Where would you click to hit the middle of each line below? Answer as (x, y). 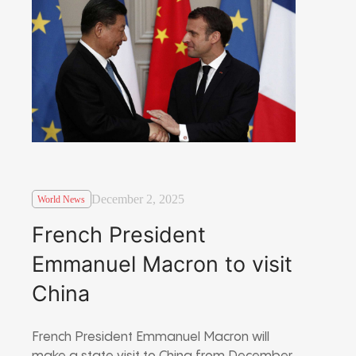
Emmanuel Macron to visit (162, 264)
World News (62, 199)
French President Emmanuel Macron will (151, 337)
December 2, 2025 (137, 199)
